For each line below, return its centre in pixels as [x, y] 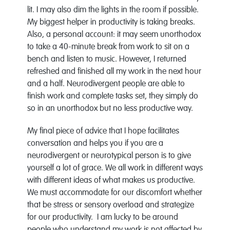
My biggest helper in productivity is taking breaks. [111, 23]
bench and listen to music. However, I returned [107, 60]
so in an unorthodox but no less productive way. [110, 109]
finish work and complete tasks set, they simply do [112, 97]
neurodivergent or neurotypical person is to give [109, 156]
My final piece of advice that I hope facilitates [103, 131]
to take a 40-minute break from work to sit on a [108, 47]
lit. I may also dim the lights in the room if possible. [113, 10]
